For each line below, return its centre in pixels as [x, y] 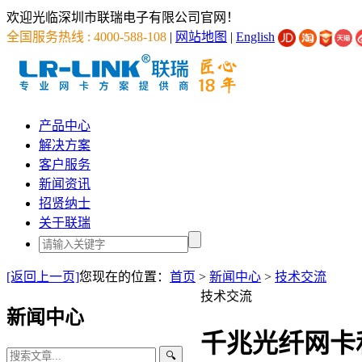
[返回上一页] [43, 277]
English [255, 37]
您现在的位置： [124, 277]
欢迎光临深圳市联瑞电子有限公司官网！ [123, 17]
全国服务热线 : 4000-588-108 [86, 37]
